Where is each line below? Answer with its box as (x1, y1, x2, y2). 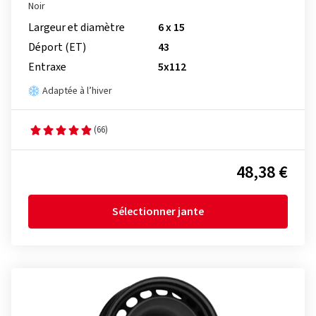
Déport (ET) (28, 39, 86, 55)
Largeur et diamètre (28, 20, 125, 35)
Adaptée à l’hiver (42, 84, 112, 98)
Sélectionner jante (112, 204, 204, 219)
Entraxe (28, 59, 66, 75)
